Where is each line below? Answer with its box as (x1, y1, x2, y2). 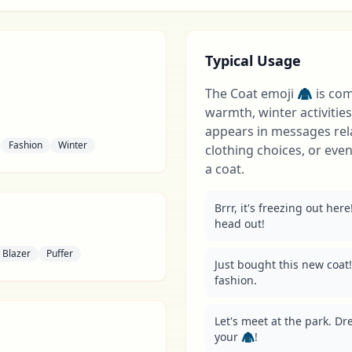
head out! (214, 216, 265, 231)
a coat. (205, 160, 244, 178)
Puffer (46, 247, 73, 260)
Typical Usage (205, 51, 301, 70)
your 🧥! (214, 329, 258, 344)
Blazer (2, 247, 31, 260)
